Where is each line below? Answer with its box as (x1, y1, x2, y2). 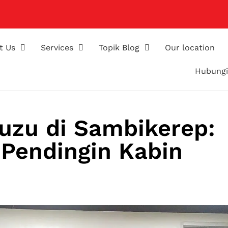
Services (41, 43, 74, 52)
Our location (165, 43, 215, 52)
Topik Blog (99, 43, 140, 52)
